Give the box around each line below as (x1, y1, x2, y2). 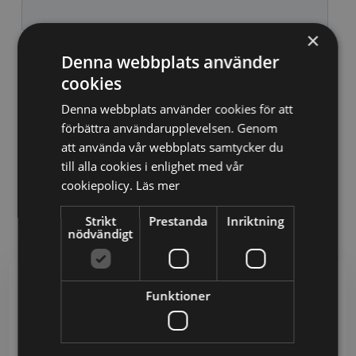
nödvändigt (68, 226, 133, 242)
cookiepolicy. (61, 177, 137, 193)
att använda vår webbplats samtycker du (61, 139, 284, 155)
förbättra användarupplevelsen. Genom (61, 120, 278, 136)
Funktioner (145, 288, 210, 304)
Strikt (84, 213, 116, 229)
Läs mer (136, 177, 180, 193)
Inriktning (226, 213, 284, 229)
